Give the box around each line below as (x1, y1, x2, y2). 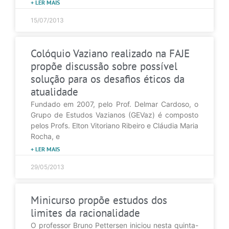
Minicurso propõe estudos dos (31, 193, 167, 207)
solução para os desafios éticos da (31, 72, 185, 86)
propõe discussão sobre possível (31, 59, 177, 73)
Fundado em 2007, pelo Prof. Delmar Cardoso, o (31, 99, 198, 108)
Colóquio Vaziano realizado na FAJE (31, 46, 190, 60)
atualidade (31, 84, 78, 99)
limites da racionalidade (31, 205, 140, 220)
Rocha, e (31, 131, 60, 141)
